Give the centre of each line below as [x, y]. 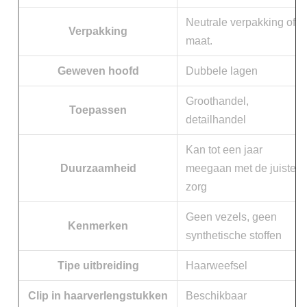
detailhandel [216, 120]
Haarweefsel [217, 266]
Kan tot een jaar [224, 150]
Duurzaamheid [98, 168]
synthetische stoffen [234, 235]
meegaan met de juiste [241, 168]
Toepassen [98, 110]
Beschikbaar [216, 296]
